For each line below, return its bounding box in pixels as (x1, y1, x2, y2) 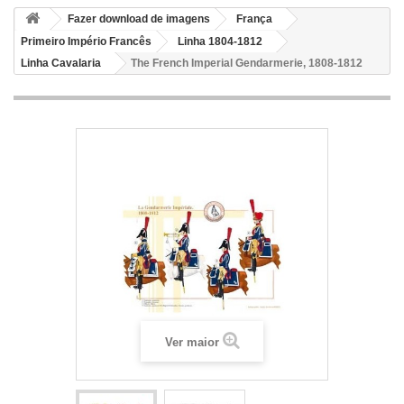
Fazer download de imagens (68, 13, 210, 25)
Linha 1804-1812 (178, 35, 262, 48)
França (236, 13, 272, 25)
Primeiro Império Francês (21, 35, 151, 48)
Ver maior (164, 335, 219, 349)
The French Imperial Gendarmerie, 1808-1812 (131, 57, 363, 69)
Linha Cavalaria (21, 57, 101, 69)
